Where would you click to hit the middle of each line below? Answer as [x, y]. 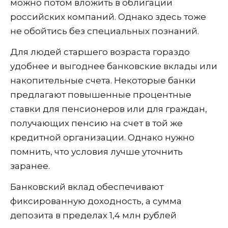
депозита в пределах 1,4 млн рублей [93, 215]
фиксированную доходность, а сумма [96, 201]
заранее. [30, 166]
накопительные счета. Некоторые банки [103, 80]
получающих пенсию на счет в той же [96, 123]
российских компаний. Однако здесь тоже [108, 17]
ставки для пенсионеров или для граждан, [109, 109]
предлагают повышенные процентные [101, 94]
